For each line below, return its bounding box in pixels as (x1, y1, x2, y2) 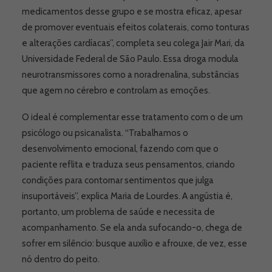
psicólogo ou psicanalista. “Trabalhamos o (22, 127, 188, 138)
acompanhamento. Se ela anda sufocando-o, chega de (22, 222, 242, 233)
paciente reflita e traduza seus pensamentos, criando (22, 159, 235, 170)
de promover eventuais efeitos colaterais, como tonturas (22, 22, 250, 33)
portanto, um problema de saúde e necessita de (22, 206, 215, 217)
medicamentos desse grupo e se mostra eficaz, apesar (22, 6, 242, 17)
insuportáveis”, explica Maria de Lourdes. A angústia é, (22, 191, 233, 202)
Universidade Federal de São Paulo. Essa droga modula (22, 53, 239, 64)
